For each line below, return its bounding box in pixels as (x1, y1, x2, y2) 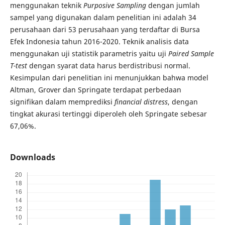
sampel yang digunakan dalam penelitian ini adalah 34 (10, 12, 196, 22)
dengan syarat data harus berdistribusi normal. (29, 60, 190, 70)
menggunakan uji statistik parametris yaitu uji (10, 48, 168, 58)
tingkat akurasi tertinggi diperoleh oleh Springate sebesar (10, 108, 207, 119)
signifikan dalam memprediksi (10, 96, 115, 106)
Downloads (10, 152, 55, 163)
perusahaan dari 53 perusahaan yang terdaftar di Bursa (10, 24, 200, 34)
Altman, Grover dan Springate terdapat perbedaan (10, 84, 181, 94)
